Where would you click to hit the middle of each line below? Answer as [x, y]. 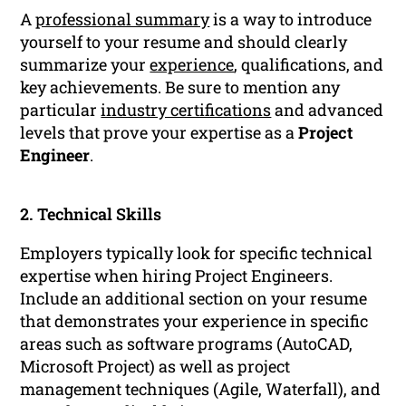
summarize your [85, 65]
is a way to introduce [291, 19]
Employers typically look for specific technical [197, 253]
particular [61, 110]
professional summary [123, 19]
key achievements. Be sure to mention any [180, 87]
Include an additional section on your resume [194, 299]
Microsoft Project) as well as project [155, 367]
